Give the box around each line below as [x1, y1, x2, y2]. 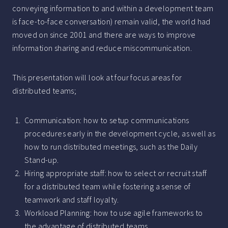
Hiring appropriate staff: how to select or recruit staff [24, 168, 207, 179]
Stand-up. [24, 155, 59, 165]
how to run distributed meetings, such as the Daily [24, 141, 197, 152]
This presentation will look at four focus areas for [12, 72, 182, 83]
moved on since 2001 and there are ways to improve [12, 30, 196, 40]
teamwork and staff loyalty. [24, 194, 119, 205]
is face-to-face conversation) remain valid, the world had [12, 16, 211, 27]
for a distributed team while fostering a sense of [24, 181, 191, 192]
